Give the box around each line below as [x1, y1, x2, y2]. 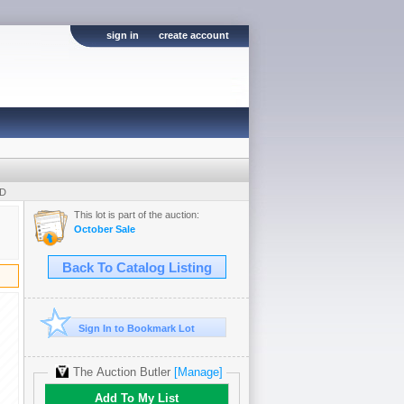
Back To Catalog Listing [61, 261, 212, 275]
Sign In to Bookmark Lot [78, 323, 195, 334]
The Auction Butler [72, 365, 170, 379]
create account [159, 30, 229, 41]
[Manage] [170, 365, 226, 379]
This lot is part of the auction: [74, 209, 199, 220]
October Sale [74, 224, 135, 234]
